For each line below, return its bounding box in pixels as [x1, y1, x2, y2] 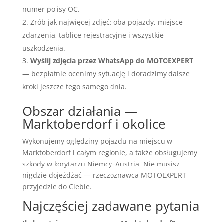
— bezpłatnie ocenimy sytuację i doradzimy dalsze [22, 68, 190, 78]
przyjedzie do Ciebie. [22, 181, 92, 191]
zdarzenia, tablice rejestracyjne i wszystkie [22, 30, 164, 40]
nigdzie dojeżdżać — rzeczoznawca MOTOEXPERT [22, 170, 186, 180]
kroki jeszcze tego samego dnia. [22, 81, 127, 91]
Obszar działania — [22, 102, 137, 120]
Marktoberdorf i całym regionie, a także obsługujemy [22, 147, 197, 157]
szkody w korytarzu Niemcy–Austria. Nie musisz [22, 159, 180, 168]
